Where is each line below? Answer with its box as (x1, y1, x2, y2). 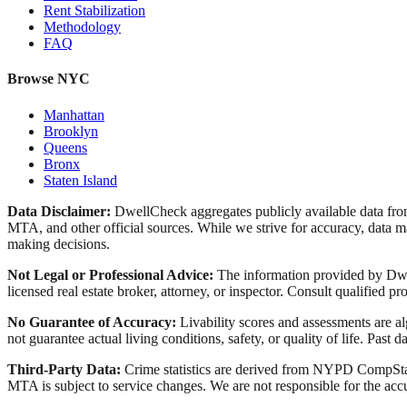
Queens (44, 139, 87, 155)
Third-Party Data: (7, 361, 121, 377)
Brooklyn (44, 123, 98, 139)
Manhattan (44, 106, 104, 123)
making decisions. (7, 235, 110, 252)
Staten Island (44, 172, 117, 188)
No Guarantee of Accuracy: (7, 313, 176, 330)
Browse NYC (7, 71, 90, 87)
